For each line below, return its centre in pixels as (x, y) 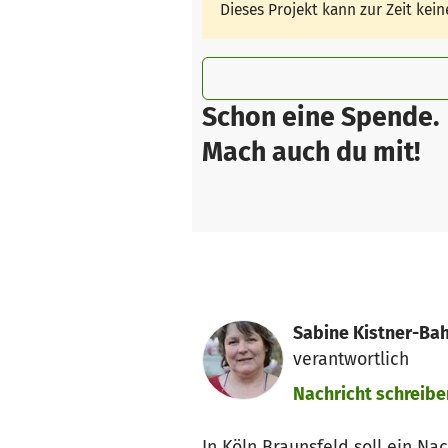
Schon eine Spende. (320, 116)
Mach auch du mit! (311, 151)
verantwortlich (350, 359)
